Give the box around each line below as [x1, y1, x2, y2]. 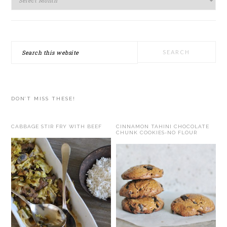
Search [11, 42, 34, 52]
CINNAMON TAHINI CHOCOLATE [116, 123, 210, 129]
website [11, 69, 38, 80]
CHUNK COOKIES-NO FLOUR [116, 129, 198, 135]
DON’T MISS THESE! [11, 95, 76, 101]
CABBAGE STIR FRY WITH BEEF [11, 123, 102, 129]
